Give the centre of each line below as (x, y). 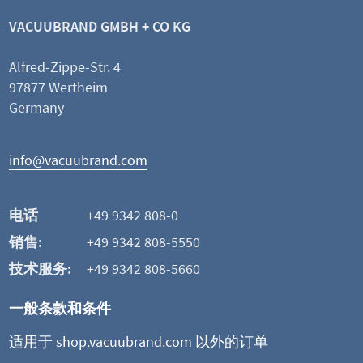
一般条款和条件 (60, 308)
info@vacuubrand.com (78, 160)
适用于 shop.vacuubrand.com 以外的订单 (139, 342)
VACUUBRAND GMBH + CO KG (100, 26)
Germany (36, 107)
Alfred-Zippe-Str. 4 (65, 67)
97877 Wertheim (58, 87)
